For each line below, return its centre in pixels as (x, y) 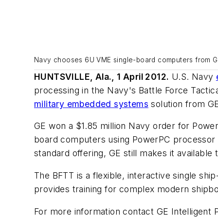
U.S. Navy (192, 76)
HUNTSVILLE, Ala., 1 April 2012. (102, 76)
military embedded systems (91, 104)
